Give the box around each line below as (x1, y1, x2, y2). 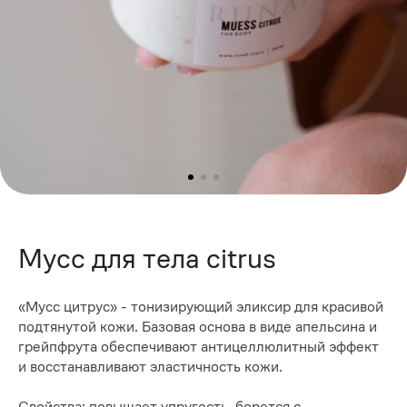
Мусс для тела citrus (18, 242, 276, 274)
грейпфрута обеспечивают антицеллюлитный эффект (18, 338, 379, 356)
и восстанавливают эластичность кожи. (18, 358, 283, 376)
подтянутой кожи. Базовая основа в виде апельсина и (18, 318, 377, 336)
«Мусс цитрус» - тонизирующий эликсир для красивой (18, 298, 383, 316)
